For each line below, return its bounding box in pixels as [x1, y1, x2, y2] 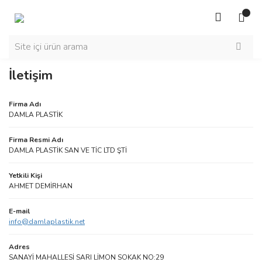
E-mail [9, 206, 30, 216]
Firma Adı [9, 99, 41, 109]
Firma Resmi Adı [9, 135, 63, 144]
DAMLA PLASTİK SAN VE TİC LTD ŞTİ [9, 146, 127, 155]
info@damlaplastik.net [9, 217, 85, 226]
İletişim [9, 67, 53, 84]
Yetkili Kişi [9, 171, 42, 180]
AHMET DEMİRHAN [9, 181, 73, 191]
